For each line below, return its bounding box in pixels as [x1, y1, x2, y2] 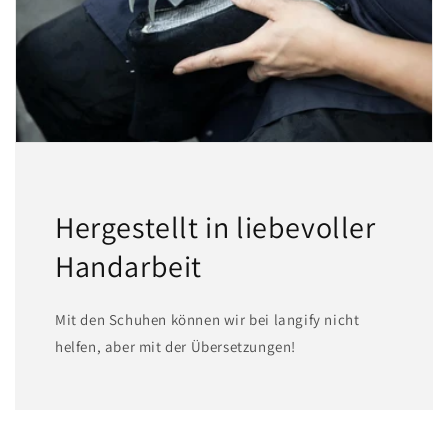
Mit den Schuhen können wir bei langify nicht [55, 310, 360, 330]
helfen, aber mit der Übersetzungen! [55, 337, 297, 357]
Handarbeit [55, 246, 203, 287]
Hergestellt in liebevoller [55, 207, 376, 248]
